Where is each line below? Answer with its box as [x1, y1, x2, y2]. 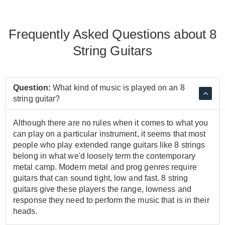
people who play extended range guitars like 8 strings [13, 140, 205, 149]
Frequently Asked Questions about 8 [8, 26, 217, 42]
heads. [13, 206, 38, 215]
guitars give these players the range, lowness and [13, 184, 191, 193]
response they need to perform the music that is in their [13, 195, 209, 204]
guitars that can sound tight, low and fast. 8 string [13, 173, 188, 182]
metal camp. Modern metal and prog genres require [13, 162, 197, 171]
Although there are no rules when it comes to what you [13, 118, 208, 127]
